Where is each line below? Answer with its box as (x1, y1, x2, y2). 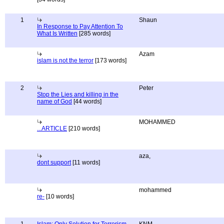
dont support (37, 159, 71, 166)
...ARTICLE (37, 125, 67, 132)
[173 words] (93, 57, 126, 64)
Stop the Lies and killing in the (37, 91, 118, 98)
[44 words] (72, 98, 101, 105)
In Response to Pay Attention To (37, 23, 123, 30)
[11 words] (71, 159, 100, 166)
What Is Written (37, 30, 77, 37)
